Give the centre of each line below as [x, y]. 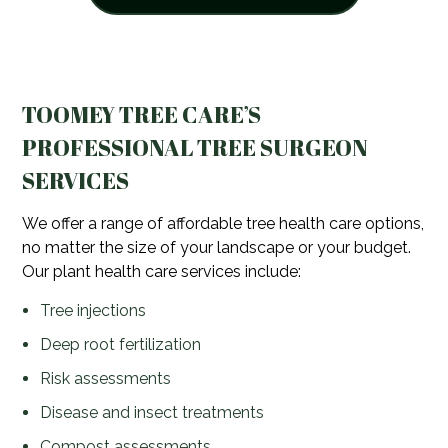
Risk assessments [105, 379]
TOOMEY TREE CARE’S [142, 115]
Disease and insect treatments [151, 413]
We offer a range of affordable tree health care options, [223, 224]
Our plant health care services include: [162, 272]
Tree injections [92, 311]
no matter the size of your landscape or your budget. [217, 248]
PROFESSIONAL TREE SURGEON [195, 148]
